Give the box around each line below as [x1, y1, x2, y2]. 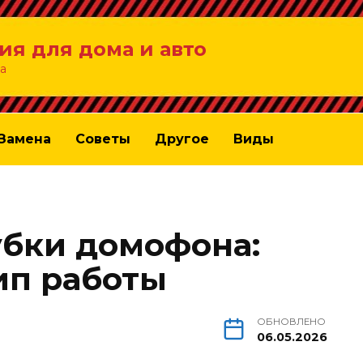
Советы [75, 130, 130, 147]
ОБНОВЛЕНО [257, 316, 326, 328]
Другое [155, 130, 209, 147]
